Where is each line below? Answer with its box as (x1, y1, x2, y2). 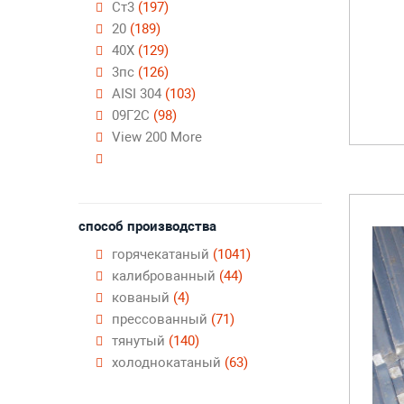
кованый (112, 289, 173, 306)
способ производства (78, 218, 216, 234)
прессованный (112, 311, 211, 327)
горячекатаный (112, 246, 213, 262)
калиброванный (112, 268, 219, 284)
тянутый (112, 333, 169, 349)
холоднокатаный (112, 354, 225, 371)
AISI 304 (112, 86, 165, 102)
